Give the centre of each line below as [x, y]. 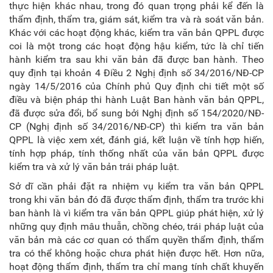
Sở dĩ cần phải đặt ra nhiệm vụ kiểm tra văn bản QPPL [136, 186]
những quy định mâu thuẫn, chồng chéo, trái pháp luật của [136, 226]
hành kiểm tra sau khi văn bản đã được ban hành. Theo [136, 59]
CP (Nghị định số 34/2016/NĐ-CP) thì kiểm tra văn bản [136, 126]
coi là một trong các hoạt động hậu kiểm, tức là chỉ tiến [136, 46]
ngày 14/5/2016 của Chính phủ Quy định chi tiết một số [136, 86]
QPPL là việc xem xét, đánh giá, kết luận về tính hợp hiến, [136, 140]
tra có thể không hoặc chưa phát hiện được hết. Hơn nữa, [136, 253]
